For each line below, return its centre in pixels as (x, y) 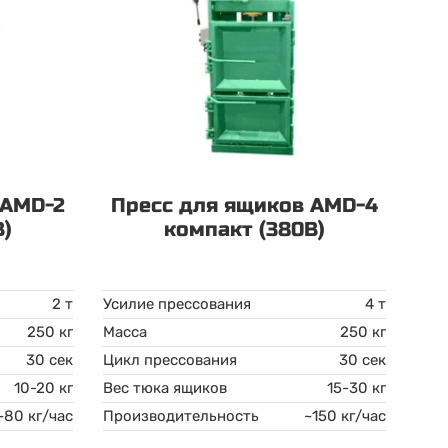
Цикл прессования (170, 360)
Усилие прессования (177, 304)
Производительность (181, 416)
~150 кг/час (344, 416)
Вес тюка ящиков (165, 388)
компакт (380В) (245, 229)
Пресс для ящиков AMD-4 (245, 205)
